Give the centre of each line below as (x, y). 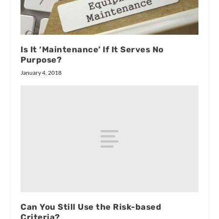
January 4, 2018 (41, 73)
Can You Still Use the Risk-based (91, 207)
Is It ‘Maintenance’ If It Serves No (92, 50)
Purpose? (41, 60)
